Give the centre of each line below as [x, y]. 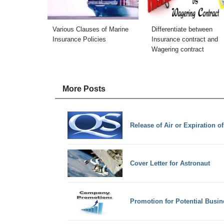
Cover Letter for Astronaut [170, 163]
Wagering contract [178, 49]
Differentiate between [182, 29]
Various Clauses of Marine [90, 29]
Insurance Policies [79, 39]
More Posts [84, 89]
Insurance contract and [185, 39]
